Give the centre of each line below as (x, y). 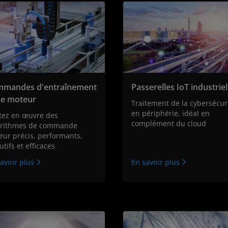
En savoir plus (156, 162)
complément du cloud (169, 124)
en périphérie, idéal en (170, 113)
